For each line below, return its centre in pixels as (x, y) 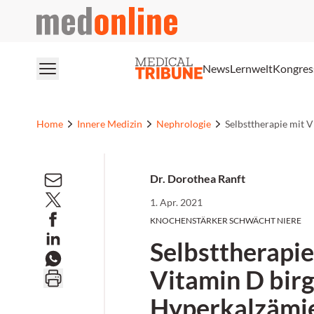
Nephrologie (184, 124)
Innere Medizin (110, 124)
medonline (61, 14)
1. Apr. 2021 (176, 202)
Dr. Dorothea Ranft (198, 178)
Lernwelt (251, 68)
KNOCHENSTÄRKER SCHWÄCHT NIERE (226, 220)
